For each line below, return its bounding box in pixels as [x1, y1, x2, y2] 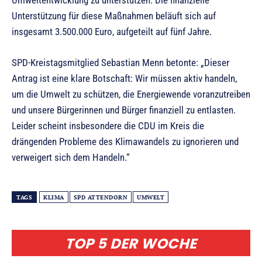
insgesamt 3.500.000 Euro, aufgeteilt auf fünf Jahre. [12, 26, 212, 38]
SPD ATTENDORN [73, 194, 127, 202]
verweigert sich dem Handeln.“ [12, 151, 130, 164]
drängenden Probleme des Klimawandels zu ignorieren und [12, 136, 239, 148]
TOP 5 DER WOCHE [65, 234, 197, 254]
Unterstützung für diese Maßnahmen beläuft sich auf [12, 10, 216, 22]
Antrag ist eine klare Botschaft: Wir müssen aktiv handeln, [12, 73, 237, 85]
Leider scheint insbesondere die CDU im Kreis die [12, 120, 204, 132]
